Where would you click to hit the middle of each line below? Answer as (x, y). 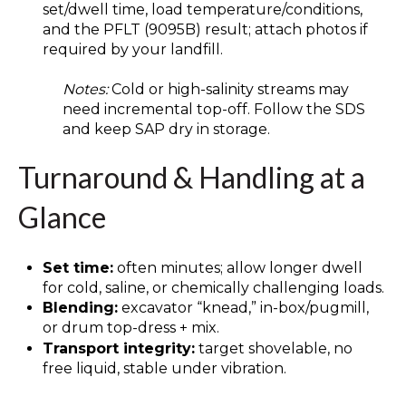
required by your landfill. (133, 49)
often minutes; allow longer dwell (238, 267)
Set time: (78, 267)
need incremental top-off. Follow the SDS (213, 110)
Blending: (81, 308)
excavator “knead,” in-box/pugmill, (244, 308)
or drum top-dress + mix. (131, 328)
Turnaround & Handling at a (192, 178)
